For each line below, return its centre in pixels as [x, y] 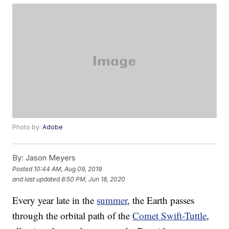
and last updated [36, 179]
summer [112, 200]
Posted [23, 169]
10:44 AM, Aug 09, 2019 [68, 169]
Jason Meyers [50, 158]
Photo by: [28, 127]
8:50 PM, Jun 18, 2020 [94, 179]
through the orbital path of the [73, 216]
